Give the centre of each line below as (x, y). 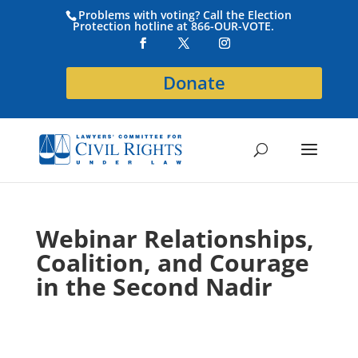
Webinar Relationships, (175, 239)
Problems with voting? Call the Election (185, 14)
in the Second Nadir (154, 286)
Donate (195, 82)
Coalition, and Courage (172, 263)
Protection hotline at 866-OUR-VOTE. (174, 26)
